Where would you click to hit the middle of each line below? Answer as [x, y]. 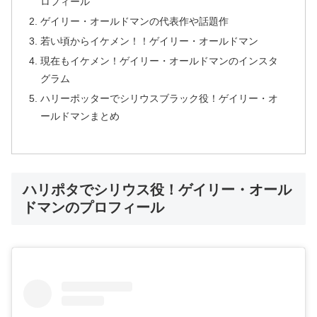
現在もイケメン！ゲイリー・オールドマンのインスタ [160, 60]
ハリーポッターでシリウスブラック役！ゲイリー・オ [160, 98]
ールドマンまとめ [80, 116]
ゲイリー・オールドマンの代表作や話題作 [135, 22]
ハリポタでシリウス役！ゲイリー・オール [157, 189]
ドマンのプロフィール [93, 207]
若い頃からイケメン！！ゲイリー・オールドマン [150, 41]
